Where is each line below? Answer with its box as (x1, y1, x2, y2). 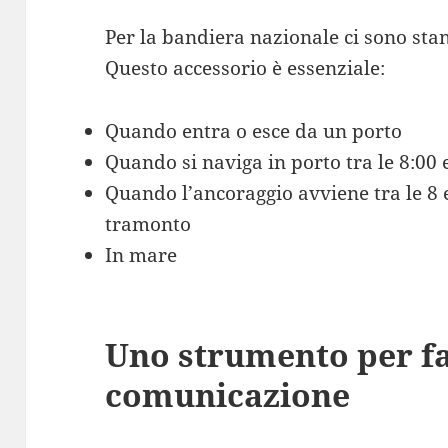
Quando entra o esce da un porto (105, 117, 403, 144)
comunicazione (105, 372, 351, 416)
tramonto (105, 210, 192, 237)
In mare (105, 241, 178, 268)
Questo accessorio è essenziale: (105, 54, 386, 81)
